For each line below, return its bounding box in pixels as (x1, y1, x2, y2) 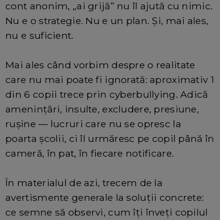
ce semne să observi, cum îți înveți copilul (5, 206, 208, 219)
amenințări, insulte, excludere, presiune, (5, 103, 199, 115)
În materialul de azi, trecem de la (5, 177, 163, 189)
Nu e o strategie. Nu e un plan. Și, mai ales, (5, 15, 209, 27)
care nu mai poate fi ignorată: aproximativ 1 (5, 74, 214, 86)
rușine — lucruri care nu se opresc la (5, 118, 181, 130)
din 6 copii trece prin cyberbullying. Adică (5, 88, 208, 101)
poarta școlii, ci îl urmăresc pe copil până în (5, 133, 215, 145)
